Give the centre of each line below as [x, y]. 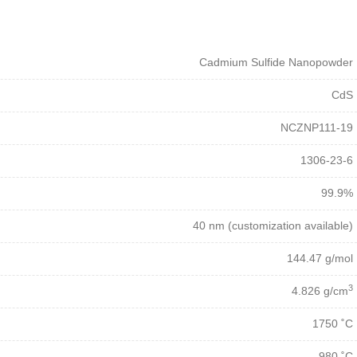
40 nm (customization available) [273, 226]
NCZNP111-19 [317, 128]
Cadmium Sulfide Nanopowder [276, 63]
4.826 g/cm [320, 291]
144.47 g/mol [320, 259]
